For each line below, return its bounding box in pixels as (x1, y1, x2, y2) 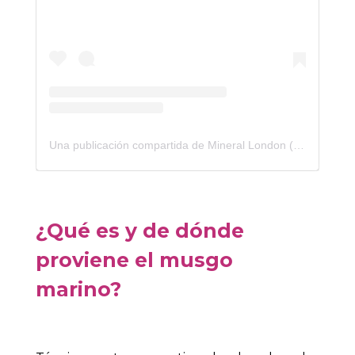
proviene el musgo (36, 247, 233, 272)
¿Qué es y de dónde (36, 218, 244, 242)
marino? (36, 277, 121, 301)
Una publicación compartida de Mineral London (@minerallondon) (293, 138, 304, 151)
